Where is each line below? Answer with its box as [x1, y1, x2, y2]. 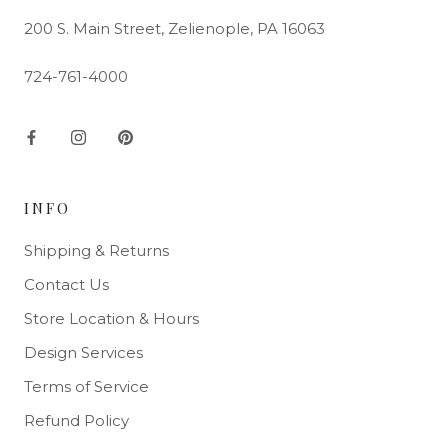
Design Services [24, 343, 143, 363]
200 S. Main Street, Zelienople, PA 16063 [24, 19, 325, 39]
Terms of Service [24, 377, 149, 397]
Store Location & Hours [24, 309, 199, 329]
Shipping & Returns [24, 241, 169, 261]
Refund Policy [24, 411, 129, 431]
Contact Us [24, 275, 109, 295]
